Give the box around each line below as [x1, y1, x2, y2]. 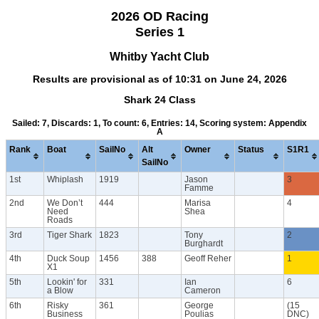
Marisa [184, 199, 211, 208]
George [184, 301, 214, 310]
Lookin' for [47, 278, 87, 287]
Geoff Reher [184, 254, 231, 263]
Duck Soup [47, 254, 90, 263]
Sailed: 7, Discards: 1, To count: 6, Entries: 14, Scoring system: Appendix [12, 119, 307, 128]
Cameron [184, 286, 221, 296]
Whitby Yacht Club [110, 49, 209, 63]
